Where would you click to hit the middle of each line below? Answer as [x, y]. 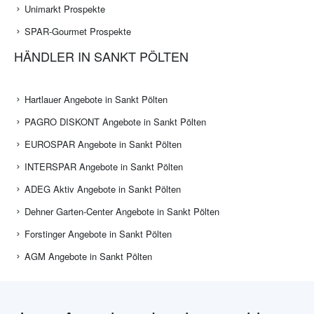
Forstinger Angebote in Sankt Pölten [98, 234]
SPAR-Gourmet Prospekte [78, 32]
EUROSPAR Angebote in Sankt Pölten [103, 144]
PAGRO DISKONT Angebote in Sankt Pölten [115, 122]
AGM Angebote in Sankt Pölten [88, 257]
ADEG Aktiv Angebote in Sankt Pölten [103, 189]
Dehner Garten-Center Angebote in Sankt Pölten [122, 212]
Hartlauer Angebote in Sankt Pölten [96, 100]
